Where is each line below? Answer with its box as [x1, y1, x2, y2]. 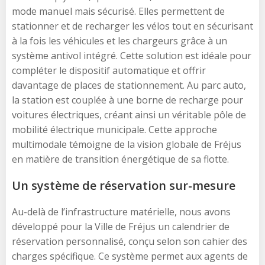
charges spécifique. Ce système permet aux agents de [12, 249, 248, 263]
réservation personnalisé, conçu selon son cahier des [12, 234, 247, 248]
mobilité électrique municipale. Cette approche [12, 122, 217, 136]
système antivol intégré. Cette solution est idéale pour [12, 49, 251, 62]
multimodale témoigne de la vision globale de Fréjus [12, 137, 241, 151]
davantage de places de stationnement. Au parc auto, [12, 78, 246, 92]
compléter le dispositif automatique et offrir [12, 63, 206, 77]
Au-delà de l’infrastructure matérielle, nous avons [12, 205, 231, 218]
